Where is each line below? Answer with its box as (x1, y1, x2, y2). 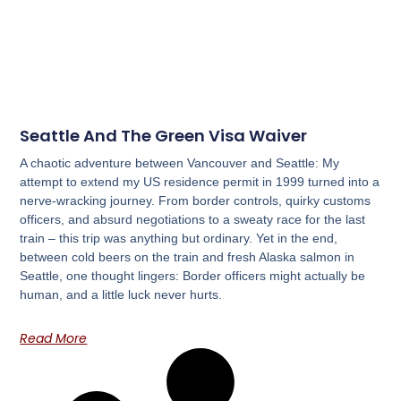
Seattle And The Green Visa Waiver (20, 124, 308, 147)
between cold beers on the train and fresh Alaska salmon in (20, 249, 355, 264)
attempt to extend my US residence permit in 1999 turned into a (20, 174, 380, 189)
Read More (20, 328, 88, 347)
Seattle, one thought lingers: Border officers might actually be (20, 268, 366, 283)
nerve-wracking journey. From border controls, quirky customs (20, 192, 371, 208)
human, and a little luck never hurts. (20, 286, 223, 302)
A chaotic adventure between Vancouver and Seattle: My (20, 155, 340, 170)
